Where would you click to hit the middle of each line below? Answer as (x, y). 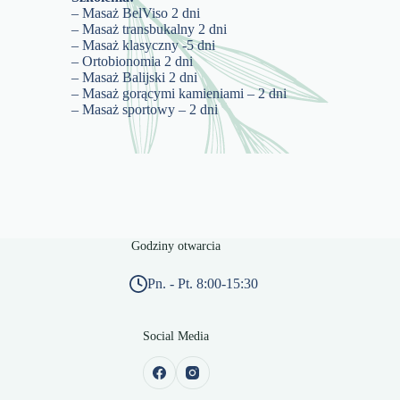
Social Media (176, 335)
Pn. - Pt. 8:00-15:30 (203, 283)
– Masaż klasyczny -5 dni (144, 45)
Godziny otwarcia (176, 245)
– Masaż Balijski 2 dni (135, 77)
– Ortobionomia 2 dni (133, 61)
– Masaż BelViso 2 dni (136, 12)
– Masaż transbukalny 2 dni (150, 29)
